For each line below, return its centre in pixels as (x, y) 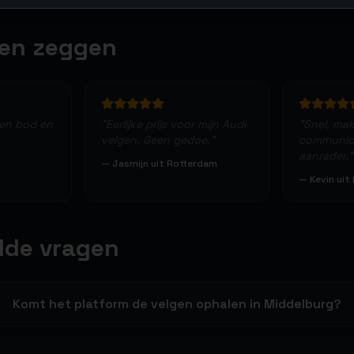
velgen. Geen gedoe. (155, 140)
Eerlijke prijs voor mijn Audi (175, 124)
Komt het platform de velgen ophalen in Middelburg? (177, 304)
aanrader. (324, 156)
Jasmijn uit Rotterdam (164, 164)
